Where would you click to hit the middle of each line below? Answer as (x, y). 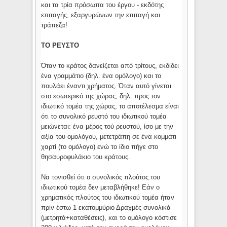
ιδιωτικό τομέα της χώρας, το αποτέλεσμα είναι (110, 106)
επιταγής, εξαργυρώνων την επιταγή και (101, 15)
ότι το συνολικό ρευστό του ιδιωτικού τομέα (104, 117)
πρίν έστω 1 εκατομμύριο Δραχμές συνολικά (106, 208)
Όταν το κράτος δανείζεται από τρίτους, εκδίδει (110, 66)
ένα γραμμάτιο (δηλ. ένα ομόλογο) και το (101, 76)
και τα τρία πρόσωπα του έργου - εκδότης (103, 5)
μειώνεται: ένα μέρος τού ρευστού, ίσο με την (107, 127)
